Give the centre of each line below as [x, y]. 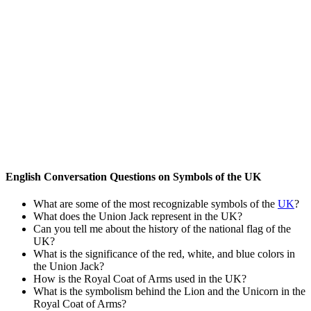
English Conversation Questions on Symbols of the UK [133, 177]
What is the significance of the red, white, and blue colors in [164, 254]
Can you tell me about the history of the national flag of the [162, 229]
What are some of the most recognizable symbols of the [155, 204]
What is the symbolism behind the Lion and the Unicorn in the [169, 292]
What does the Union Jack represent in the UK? [138, 217]
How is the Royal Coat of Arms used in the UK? [140, 279]
